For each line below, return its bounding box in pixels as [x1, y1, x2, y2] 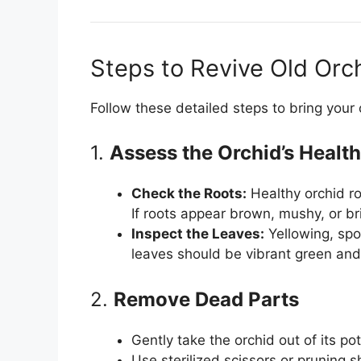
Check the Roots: [131, 185, 247, 202]
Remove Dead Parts [114, 287, 299, 311]
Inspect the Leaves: [131, 226, 264, 243]
